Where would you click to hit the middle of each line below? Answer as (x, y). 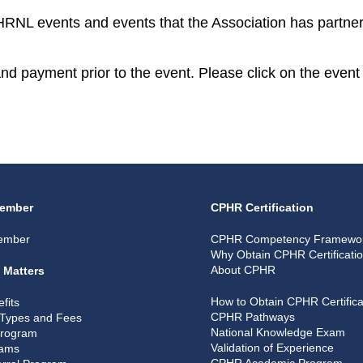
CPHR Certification (262, 207)
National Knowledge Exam (278, 332)
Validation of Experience (272, 347)
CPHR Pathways (252, 316)
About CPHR (243, 269)
